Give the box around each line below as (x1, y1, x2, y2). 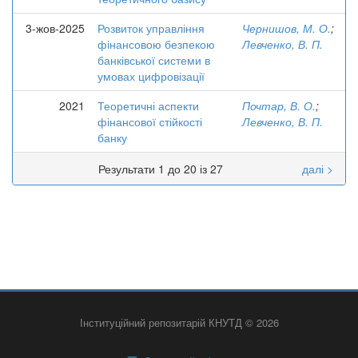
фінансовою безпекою (97, 36, 215, 52)
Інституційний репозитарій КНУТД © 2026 (79, 315, 279, 330)
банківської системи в (97, 52, 210, 68)
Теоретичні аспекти (97, 97, 199, 113)
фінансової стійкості (97, 113, 202, 129)
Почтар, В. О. (242, 97, 316, 113)
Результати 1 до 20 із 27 (97, 161, 229, 177)
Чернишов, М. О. (242, 20, 331, 36)
